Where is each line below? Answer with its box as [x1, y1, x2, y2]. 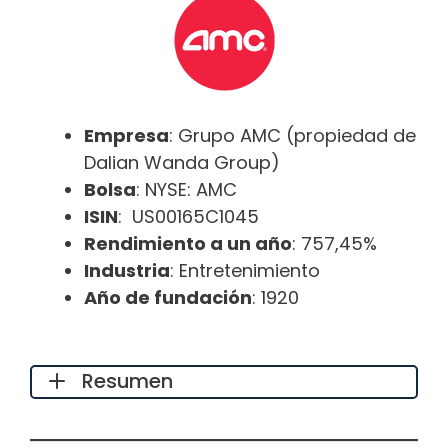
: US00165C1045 [118, 203, 259, 229]
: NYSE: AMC [136, 176, 237, 202]
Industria [84, 257, 170, 283]
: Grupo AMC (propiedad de [169, 122, 416, 148]
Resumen [82, 367, 173, 395]
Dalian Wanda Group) [84, 149, 280, 175]
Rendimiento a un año [84, 230, 292, 256]
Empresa [84, 122, 169, 148]
